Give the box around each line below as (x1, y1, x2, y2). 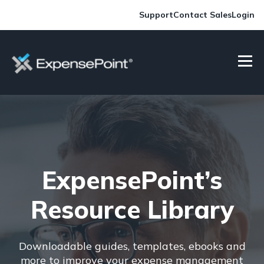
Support (139, 9, 173, 20)
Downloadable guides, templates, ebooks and (18, 239, 246, 253)
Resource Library (30, 194, 234, 225)
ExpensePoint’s (42, 164, 222, 196)
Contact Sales (173, 9, 232, 20)
